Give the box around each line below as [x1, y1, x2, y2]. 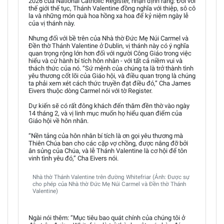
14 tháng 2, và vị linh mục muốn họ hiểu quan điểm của [28, 109, 182, 117]
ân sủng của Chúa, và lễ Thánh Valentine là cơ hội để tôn [28, 147, 187, 154]
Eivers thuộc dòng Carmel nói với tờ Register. [28, 87, 152, 94]
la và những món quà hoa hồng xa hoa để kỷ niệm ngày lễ [28, 12, 188, 19]
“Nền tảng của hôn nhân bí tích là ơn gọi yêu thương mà [28, 132, 183, 139]
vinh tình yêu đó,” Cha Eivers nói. [28, 154, 118, 162]
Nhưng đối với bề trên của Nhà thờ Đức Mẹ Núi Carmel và [28, 34, 188, 42]
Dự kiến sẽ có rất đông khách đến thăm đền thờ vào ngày [28, 102, 189, 109]
